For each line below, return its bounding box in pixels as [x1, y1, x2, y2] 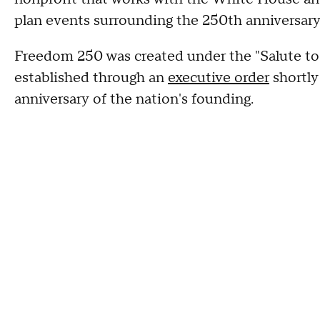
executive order [168, 68, 269, 87]
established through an [14, 68, 168, 87]
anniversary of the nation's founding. [14, 89, 257, 109]
